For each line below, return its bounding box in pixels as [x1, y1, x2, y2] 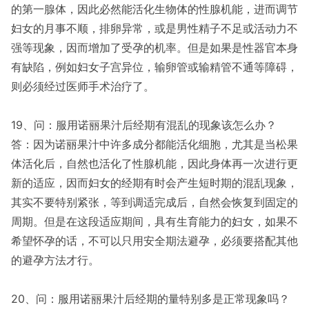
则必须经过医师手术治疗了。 [11, 79, 154, 93]
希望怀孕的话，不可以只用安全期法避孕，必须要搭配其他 [11, 234, 298, 248]
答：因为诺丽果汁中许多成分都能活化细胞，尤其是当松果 [11, 137, 298, 151]
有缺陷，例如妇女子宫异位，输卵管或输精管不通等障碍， [11, 60, 298, 74]
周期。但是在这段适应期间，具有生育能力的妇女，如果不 [11, 215, 298, 228]
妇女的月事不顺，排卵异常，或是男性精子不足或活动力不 [11, 21, 298, 35]
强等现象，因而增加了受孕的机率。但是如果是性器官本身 [11, 41, 298, 54]
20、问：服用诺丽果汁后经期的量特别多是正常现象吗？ [11, 292, 290, 306]
